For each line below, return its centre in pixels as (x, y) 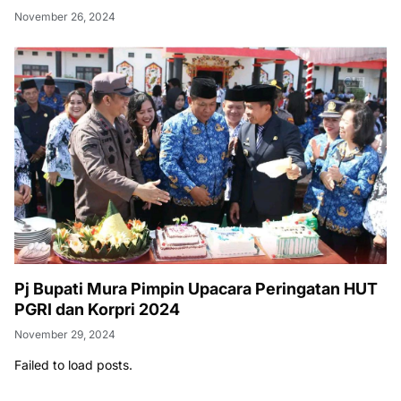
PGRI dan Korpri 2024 (97, 310)
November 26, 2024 (65, 17)
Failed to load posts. (73, 365)
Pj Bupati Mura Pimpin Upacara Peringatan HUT (196, 289)
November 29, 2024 (65, 335)
